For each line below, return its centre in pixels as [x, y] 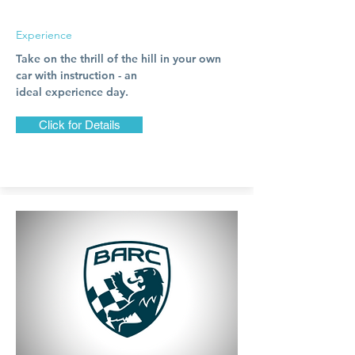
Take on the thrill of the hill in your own [118, 59]
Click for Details [79, 125]
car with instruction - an [76, 75]
